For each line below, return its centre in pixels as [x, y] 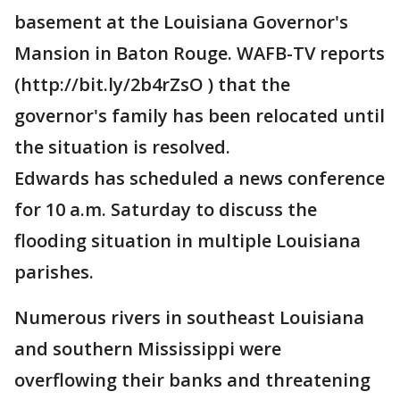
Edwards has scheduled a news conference [200, 179]
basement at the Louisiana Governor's [181, 22]
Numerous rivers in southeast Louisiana [189, 318]
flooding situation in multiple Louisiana [187, 241]
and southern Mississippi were [148, 349]
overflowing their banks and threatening [192, 380]
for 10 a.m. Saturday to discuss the [166, 210]
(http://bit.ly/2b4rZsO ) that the [152, 85]
